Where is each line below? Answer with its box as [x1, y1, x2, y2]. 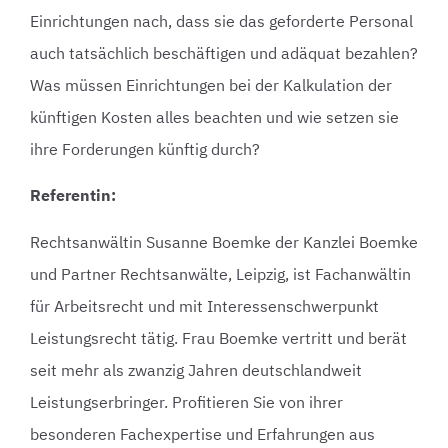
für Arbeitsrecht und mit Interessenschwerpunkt [30, 295, 379, 316]
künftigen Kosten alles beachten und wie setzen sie [30, 106, 399, 127]
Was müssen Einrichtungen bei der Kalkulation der [30, 74, 392, 95]
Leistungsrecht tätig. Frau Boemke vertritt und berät [30, 327, 407, 348]
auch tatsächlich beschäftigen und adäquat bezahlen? [30, 42, 418, 63]
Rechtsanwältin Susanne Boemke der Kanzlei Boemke [30, 231, 418, 252]
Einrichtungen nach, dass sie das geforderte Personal [30, 10, 413, 31]
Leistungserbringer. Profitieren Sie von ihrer [30, 391, 343, 412]
